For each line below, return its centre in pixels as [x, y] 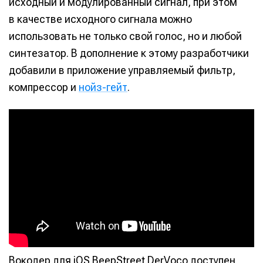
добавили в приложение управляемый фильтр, [122, 70]
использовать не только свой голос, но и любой [125, 36]
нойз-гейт [103, 87]
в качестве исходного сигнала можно [100, 19]
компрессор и [44, 87]
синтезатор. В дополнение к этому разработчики [129, 53]
